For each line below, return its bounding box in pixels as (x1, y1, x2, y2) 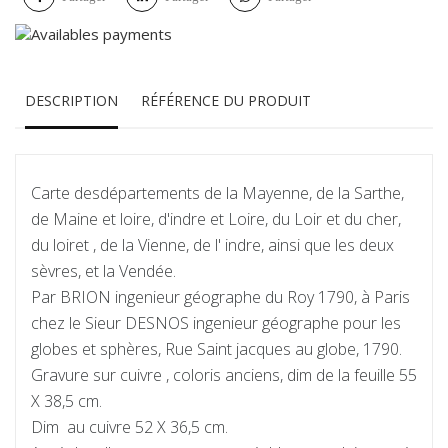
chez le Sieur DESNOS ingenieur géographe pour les (31, 312, 401, 335)
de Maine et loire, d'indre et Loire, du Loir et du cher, (31, 208, 401, 231)
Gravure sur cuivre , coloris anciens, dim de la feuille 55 (31, 364, 417, 387)
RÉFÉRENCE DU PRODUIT (141, 91, 312, 111)
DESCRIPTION (25, 91, 118, 111)
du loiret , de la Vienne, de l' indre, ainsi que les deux (31, 234, 394, 257)
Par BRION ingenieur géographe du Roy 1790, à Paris (31, 286, 410, 309)
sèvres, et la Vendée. (31, 260, 176, 283)
